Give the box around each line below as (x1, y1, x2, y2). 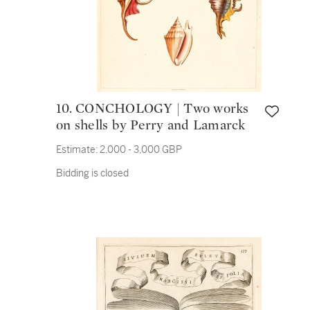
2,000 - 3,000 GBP (100, 143, 182, 156)
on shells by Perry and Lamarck (56, 118, 246, 132)
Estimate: (56, 143, 98, 156)
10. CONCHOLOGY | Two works (56, 102, 75, 116)
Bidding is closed (56, 167, 129, 179)
